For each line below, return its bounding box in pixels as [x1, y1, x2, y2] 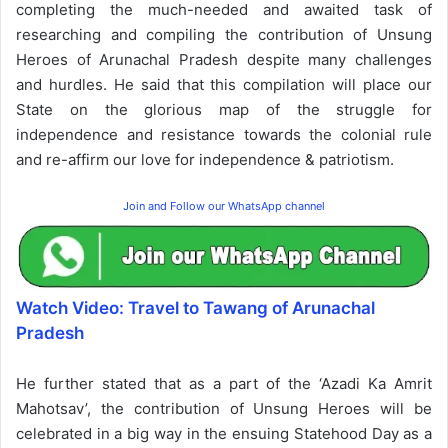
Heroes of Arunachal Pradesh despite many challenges [16, 49, 432, 69]
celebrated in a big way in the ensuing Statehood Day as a [16, 423, 432, 443]
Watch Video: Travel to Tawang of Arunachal [16, 297, 375, 318]
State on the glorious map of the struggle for [16, 99, 432, 119]
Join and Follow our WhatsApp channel [123, 198, 325, 213]
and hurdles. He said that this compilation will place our [16, 74, 432, 94]
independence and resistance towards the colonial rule [16, 124, 432, 144]
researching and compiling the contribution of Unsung [16, 24, 432, 44]
